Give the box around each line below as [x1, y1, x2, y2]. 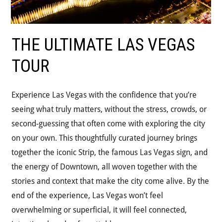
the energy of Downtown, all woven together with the [11, 162, 198, 171]
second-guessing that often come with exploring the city [11, 118, 206, 128]
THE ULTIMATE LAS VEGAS [11, 34, 195, 55]
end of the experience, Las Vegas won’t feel [11, 190, 164, 200]
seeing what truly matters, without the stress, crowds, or [11, 104, 207, 114]
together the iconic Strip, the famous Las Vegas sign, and [11, 147, 208, 157]
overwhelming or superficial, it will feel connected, [11, 205, 187, 215]
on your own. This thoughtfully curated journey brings [11, 133, 198, 143]
